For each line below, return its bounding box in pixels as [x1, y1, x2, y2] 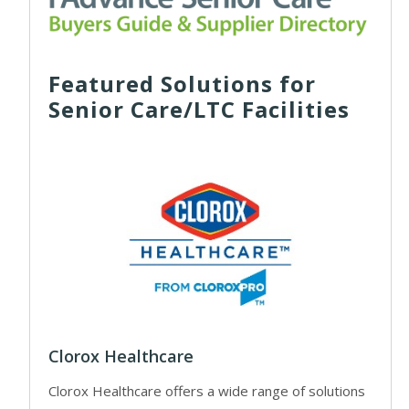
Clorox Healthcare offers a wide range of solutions [48, 382, 365, 401]
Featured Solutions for [48, 68, 316, 99]
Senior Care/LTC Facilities [48, 93, 350, 124]
